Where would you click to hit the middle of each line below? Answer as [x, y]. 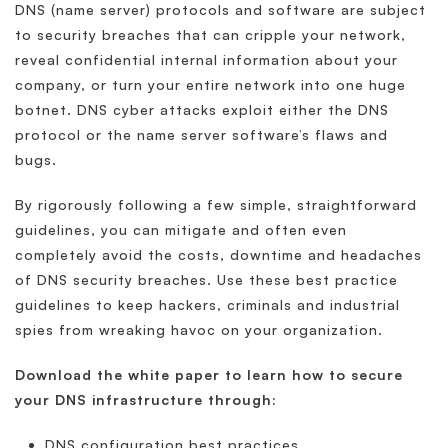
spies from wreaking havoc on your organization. [199, 329]
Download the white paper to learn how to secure [209, 374]
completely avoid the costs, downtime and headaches [218, 254]
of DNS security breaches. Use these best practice [206, 279]
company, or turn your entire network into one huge [210, 84]
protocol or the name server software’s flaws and [201, 134]
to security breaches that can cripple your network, [210, 34]
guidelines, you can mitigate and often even [181, 229]
